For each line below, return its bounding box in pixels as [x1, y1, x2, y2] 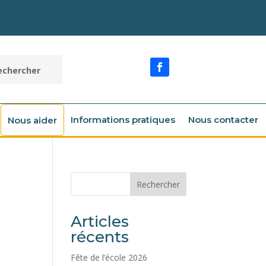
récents [71, 227, 129, 246]
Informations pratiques [71, 114, 175, 125]
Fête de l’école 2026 [71, 252, 148, 263]
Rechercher [136, 178, 180, 190]
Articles [71, 212, 129, 231]
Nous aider [8, 115, 57, 126]
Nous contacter [188, 114, 258, 125]
